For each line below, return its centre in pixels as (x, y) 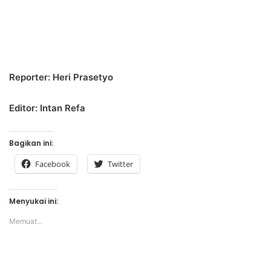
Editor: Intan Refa (47, 108)
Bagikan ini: (31, 143)
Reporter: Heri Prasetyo (61, 77)
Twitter (120, 164)
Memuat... (26, 221)
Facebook (53, 164)
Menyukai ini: (34, 201)
